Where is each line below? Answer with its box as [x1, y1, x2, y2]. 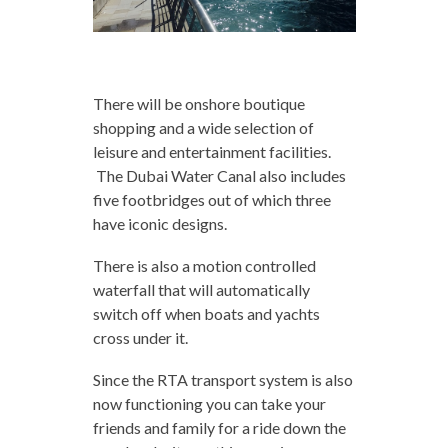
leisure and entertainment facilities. [92, 141, 331, 161]
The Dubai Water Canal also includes [92, 165, 346, 185]
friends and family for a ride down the [92, 417, 346, 437]
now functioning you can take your [92, 393, 326, 413]
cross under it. [92, 327, 188, 347]
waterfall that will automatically [92, 279, 310, 299]
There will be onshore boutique [92, 93, 305, 113]
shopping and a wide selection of [92, 117, 314, 137]
